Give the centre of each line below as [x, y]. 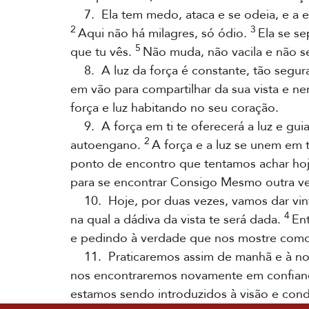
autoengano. [107, 145]
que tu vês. [103, 52]
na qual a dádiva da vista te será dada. [177, 220]
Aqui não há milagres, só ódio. [163, 33]
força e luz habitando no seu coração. [175, 108]
